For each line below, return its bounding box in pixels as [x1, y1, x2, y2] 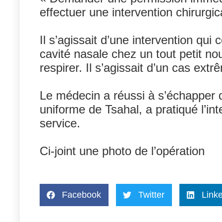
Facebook [62, 189, 102, 200]
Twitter [138, 189, 165, 200]
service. [40, 116, 81, 130]
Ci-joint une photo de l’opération [40, 144, 205, 158]
